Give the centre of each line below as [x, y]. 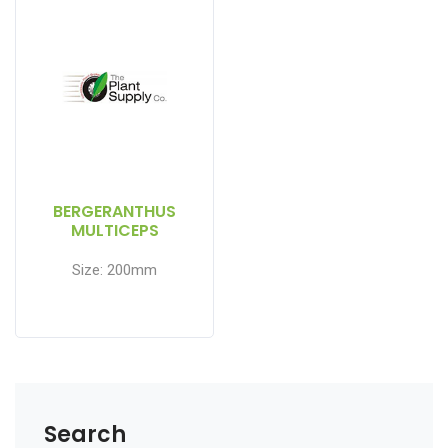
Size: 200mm [114, 270]
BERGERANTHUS [114, 211]
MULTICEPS [114, 230]
